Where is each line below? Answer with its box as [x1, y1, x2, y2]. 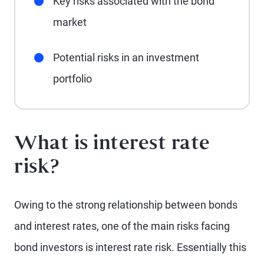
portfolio [53, 72, 92, 85]
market [53, 16, 87, 28]
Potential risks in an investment [53, 51, 199, 64]
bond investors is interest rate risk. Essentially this [14, 241, 246, 253]
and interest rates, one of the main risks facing [14, 220, 230, 232]
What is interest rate [14, 136, 210, 153]
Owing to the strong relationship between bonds [14, 199, 237, 211]
